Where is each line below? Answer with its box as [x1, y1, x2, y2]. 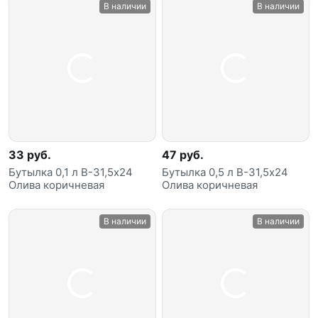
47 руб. [162, 148, 204, 163]
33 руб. [9, 148, 51, 163]
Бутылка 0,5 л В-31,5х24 [162, 165, 288, 180]
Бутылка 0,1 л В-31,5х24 [9, 165, 133, 180]
